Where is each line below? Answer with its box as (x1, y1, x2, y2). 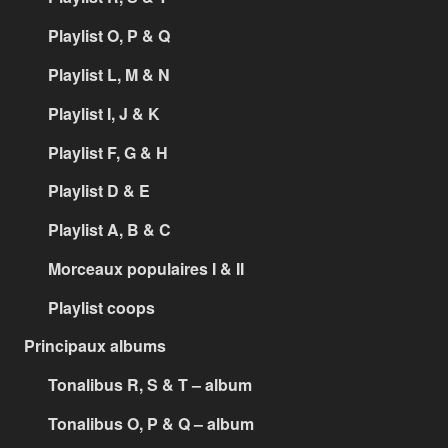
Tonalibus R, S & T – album (48, 373, 252, 397)
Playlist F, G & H (48, 140, 168, 164)
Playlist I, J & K (48, 101, 160, 125)
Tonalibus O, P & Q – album (48, 412, 254, 436)
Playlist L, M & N (48, 63, 170, 87)
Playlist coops (48, 295, 155, 319)
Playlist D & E (48, 179, 150, 203)
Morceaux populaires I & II (48, 256, 244, 280)
